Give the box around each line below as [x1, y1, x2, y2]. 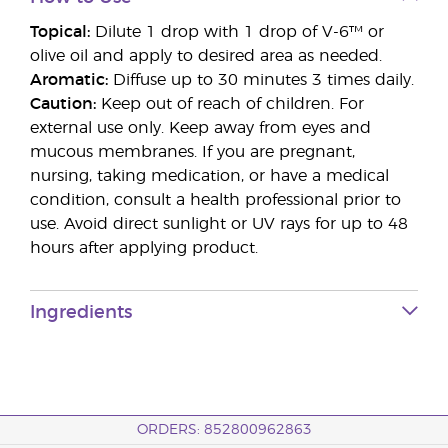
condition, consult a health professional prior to [30, 192, 401, 208]
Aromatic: [30, 72, 108, 88]
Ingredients [30, 304, 132, 322]
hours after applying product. [30, 240, 258, 256]
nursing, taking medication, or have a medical [30, 168, 389, 184]
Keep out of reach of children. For [96, 96, 364, 112]
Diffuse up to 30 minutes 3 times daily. [108, 72, 414, 88]
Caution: [30, 96, 96, 112]
